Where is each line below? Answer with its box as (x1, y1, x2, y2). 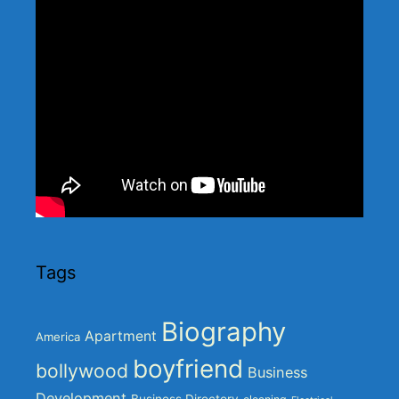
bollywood (36, 359, 128, 383)
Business (248, 363, 307, 382)
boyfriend (133, 354, 243, 385)
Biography (161, 316, 286, 348)
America (36, 330, 80, 345)
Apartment (85, 328, 157, 346)
